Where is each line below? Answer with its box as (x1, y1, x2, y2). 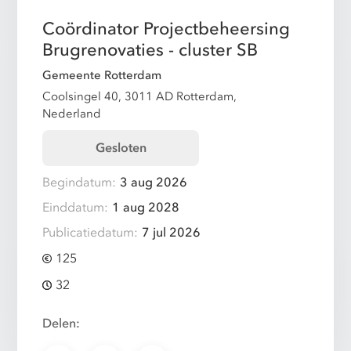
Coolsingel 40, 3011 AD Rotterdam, (42, 89, 237, 104)
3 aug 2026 (120, 174, 188, 191)
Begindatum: (42, 174, 117, 191)
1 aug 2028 (112, 199, 180, 216)
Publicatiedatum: (42, 224, 139, 241)
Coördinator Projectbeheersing (42, 17, 291, 41)
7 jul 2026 (142, 224, 201, 241)
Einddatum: (42, 199, 109, 216)
